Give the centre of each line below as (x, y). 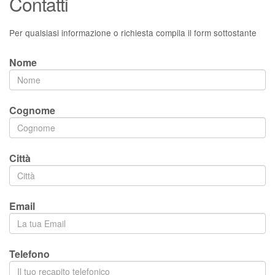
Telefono (29, 254)
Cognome (32, 110)
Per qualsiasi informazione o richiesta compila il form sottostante (133, 33)
